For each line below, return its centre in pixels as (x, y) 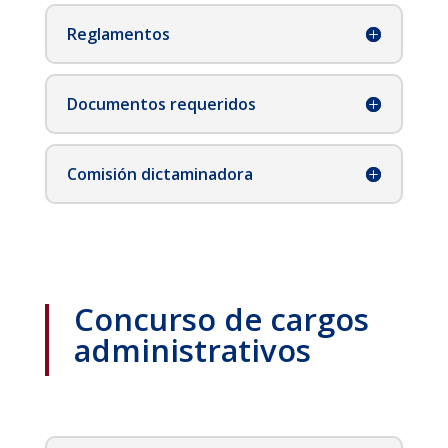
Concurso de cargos (221, 319)
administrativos (192, 350)
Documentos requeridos (161, 104)
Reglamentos (118, 34)
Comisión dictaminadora (159, 174)
